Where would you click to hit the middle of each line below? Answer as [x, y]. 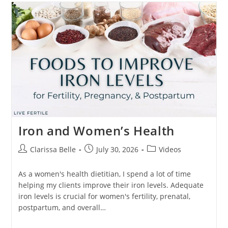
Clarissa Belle [53, 149]
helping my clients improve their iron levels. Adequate [111, 185]
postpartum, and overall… [62, 207]
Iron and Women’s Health [96, 130]
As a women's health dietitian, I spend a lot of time [104, 174]
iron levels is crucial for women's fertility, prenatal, [104, 196]
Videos [170, 149]
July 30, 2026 [117, 149]
